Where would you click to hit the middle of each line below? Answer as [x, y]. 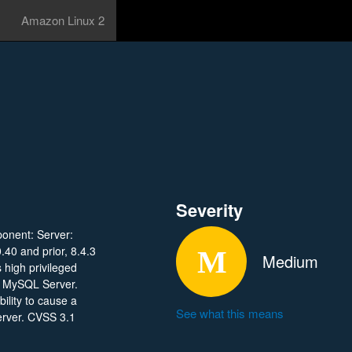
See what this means [230, 313]
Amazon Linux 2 [63, 20]
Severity [209, 210]
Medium [290, 261]
